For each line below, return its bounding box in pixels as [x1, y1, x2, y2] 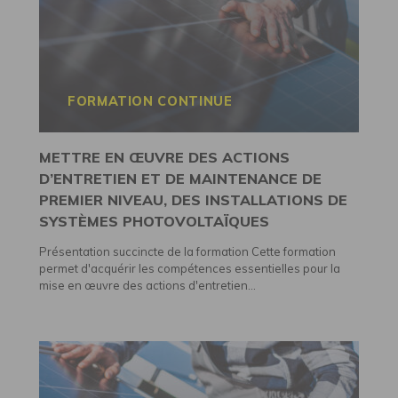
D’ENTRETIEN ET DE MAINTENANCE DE [39, 170, 322, 187]
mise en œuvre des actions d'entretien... [39, 277, 256, 292]
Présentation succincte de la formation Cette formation [39, 243, 336, 259]
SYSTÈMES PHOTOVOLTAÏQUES [39, 212, 269, 230]
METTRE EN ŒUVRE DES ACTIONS [39, 148, 290, 166]
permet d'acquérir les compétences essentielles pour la [39, 260, 340, 275]
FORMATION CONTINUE [68, 93, 233, 109]
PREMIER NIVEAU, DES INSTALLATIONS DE [39, 191, 347, 209]
